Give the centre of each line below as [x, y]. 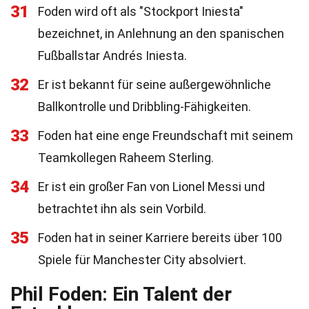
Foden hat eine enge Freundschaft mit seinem [166, 136]
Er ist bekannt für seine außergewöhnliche [154, 84]
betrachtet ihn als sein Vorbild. [122, 209]
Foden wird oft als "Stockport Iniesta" [141, 11]
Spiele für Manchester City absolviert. [142, 260]
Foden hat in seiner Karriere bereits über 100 [160, 238]
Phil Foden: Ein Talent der [121, 294]
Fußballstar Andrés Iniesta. [112, 56]
